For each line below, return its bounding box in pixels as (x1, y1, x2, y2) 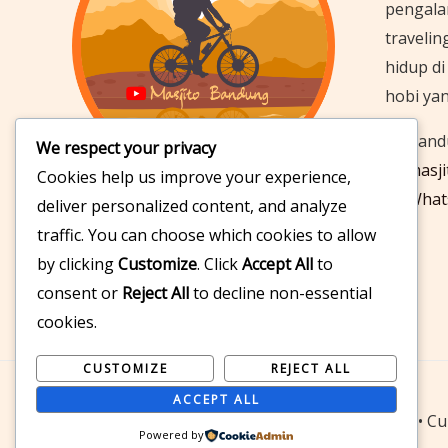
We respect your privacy (36, 137, 216, 160)
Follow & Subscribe (72, 200, 213, 223)
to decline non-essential (189, 282, 372, 305)
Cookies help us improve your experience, (37, 166, 351, 189)
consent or (37, 282, 122, 305)
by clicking (37, 253, 118, 276)
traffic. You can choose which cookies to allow (37, 224, 376, 247)
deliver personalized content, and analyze (37, 195, 347, 218)
